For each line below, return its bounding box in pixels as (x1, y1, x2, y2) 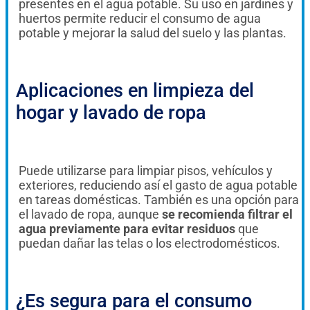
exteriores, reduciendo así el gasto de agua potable (19, 177, 298, 192)
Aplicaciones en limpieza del (16, 79, 254, 102)
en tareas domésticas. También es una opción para (19, 192, 299, 207)
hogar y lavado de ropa (16, 101, 206, 124)
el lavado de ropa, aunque (19, 206, 162, 221)
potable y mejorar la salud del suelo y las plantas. (19, 25, 286, 40)
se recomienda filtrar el (162, 206, 293, 221)
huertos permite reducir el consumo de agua (19, 10, 261, 26)
